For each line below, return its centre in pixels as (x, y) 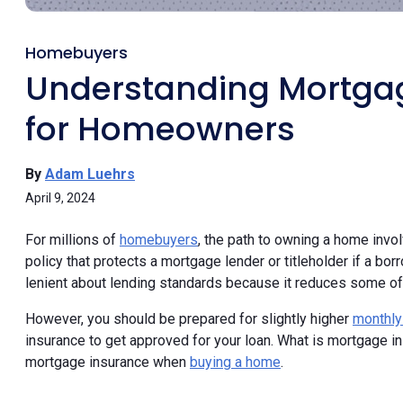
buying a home (235, 362)
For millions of (72, 239)
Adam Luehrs (90, 174)
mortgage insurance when (107, 362)
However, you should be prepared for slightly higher (189, 318)
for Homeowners (160, 129)
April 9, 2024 (60, 197)
